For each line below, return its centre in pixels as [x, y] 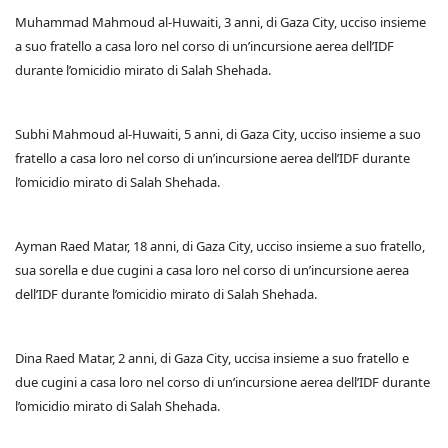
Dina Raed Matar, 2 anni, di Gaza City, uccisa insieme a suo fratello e [212, 358]
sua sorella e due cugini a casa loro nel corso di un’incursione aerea [212, 270]
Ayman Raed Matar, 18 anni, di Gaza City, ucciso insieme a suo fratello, [220, 246]
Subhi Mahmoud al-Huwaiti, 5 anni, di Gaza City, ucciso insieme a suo [218, 134]
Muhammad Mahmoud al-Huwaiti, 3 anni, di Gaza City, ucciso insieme [220, 22]
